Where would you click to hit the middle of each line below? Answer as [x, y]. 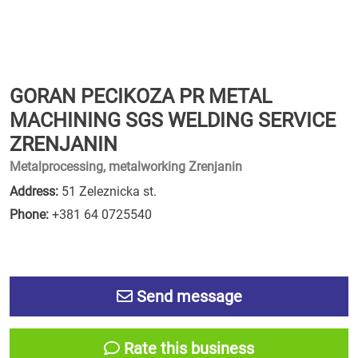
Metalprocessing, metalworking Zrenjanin [126, 167]
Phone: [29, 215]
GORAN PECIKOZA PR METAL [141, 96]
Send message [187, 296]
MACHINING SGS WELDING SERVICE [173, 120]
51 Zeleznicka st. [107, 191]
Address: [34, 191]
